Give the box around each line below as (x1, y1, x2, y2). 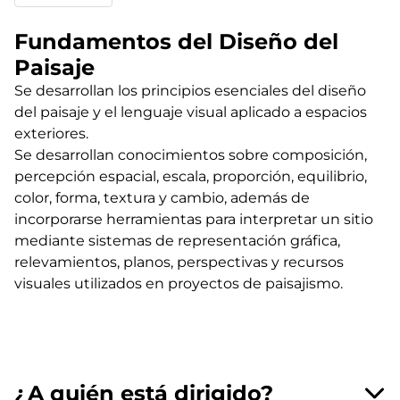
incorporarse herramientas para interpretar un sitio (14, 210, 373, 228)
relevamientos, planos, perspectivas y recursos (14, 253, 344, 271)
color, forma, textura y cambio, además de (14, 188, 310, 206)
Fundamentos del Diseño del (14, 28, 338, 54)
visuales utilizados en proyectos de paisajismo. (14, 274, 343, 292)
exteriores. (14, 124, 88, 142)
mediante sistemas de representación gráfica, (14, 231, 340, 249)
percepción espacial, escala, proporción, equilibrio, (14, 167, 367, 185)
